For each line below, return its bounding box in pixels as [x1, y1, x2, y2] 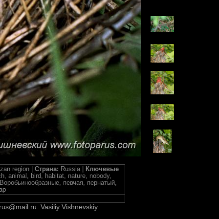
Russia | [60, 166, 86, 173]
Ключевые [85, 166, 119, 173]
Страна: [34, 166, 61, 173]
